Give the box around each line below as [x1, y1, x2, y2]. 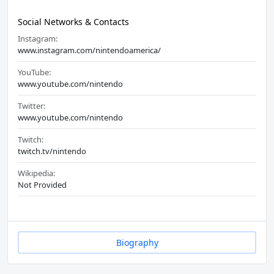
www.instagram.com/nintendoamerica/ [18, 45, 161, 56]
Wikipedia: [18, 168, 55, 179]
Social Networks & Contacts [18, 16, 129, 28]
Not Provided [18, 179, 67, 191]
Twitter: [18, 100, 45, 112]
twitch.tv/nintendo [18, 146, 86, 157]
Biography [116, 237, 158, 249]
